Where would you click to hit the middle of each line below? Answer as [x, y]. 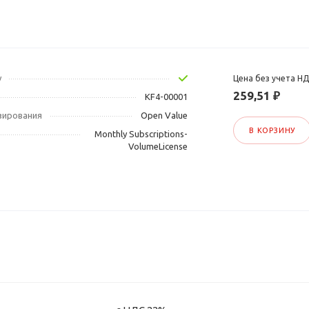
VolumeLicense [158, 147]
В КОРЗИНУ [272, 131]
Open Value [164, 116]
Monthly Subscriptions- [141, 134]
